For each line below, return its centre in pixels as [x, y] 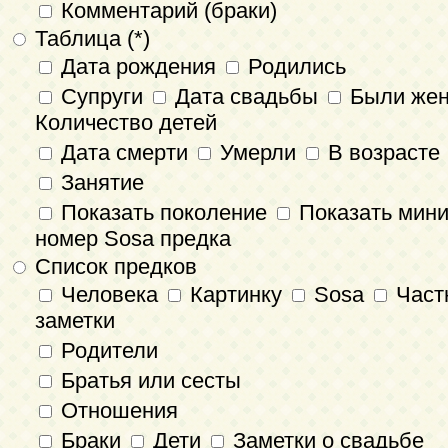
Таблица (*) [89, 38]
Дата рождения [138, 66]
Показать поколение [164, 212]
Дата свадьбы [246, 96]
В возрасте [381, 152]
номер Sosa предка [133, 238]
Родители [106, 350]
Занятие [99, 182]
